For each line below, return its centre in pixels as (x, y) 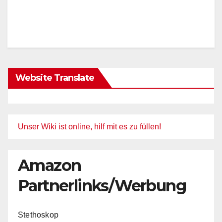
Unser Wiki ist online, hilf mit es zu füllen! (89, 126)
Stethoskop (38, 215)
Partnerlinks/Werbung (102, 185)
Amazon (50, 165)
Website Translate (55, 78)
